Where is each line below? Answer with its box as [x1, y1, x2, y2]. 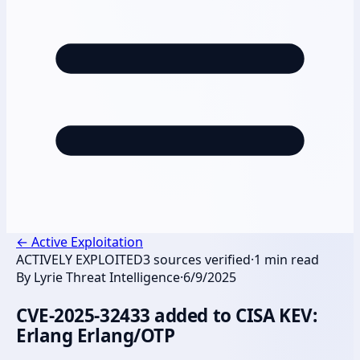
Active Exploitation [31, 232, 143, 251]
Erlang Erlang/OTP [16, 322, 175, 348]
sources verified [150, 250, 251, 268]
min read [261, 250, 319, 268]
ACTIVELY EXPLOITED [16, 250, 143, 268]
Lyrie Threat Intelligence [34, 268, 180, 286]
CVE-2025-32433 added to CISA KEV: [16, 302, 317, 328]
